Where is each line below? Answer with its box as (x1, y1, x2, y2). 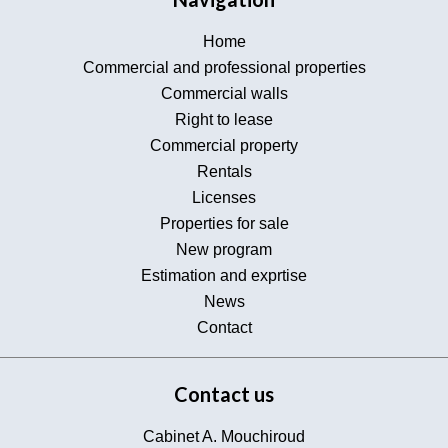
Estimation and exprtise (141, 267, 307, 284)
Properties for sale (159, 215, 289, 232)
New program (176, 241, 272, 258)
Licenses (192, 189, 256, 206)
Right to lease (175, 111, 273, 128)
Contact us (174, 382, 274, 406)
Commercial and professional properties (82, 59, 366, 76)
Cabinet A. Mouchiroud (143, 428, 305, 445)
